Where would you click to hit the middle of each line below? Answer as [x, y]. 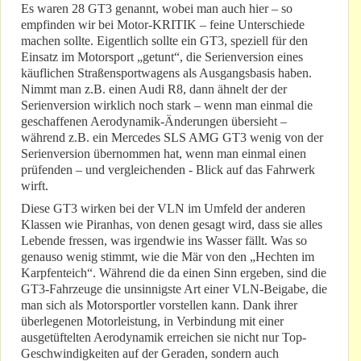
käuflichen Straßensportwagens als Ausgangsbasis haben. [166, 73]
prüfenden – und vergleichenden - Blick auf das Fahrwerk [168, 170]
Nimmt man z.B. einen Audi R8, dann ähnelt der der [154, 89]
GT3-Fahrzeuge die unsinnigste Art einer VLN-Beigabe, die [174, 289]
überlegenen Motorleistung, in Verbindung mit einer [152, 322]
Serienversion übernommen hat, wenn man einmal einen [164, 154]
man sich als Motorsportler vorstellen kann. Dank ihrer [159, 305]
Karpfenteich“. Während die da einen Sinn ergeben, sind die [174, 273]
